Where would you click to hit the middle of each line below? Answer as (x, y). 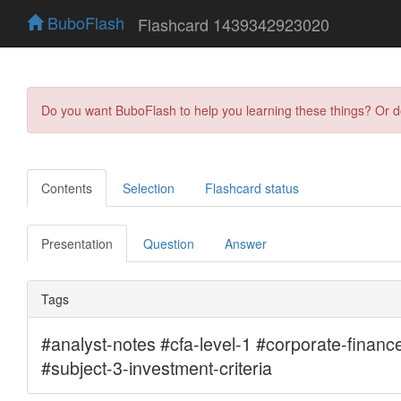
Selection (149, 188)
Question (169, 243)
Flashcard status (252, 188)
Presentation (77, 243)
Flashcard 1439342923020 (234, 24)
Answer (246, 243)
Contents (67, 188)
